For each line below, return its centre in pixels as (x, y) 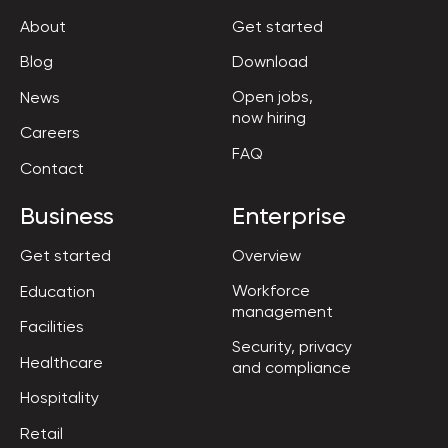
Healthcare (61, 362)
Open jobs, (272, 96)
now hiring (269, 117)
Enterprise (289, 215)
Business (67, 215)
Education (57, 291)
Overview (266, 255)
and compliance (291, 367)
